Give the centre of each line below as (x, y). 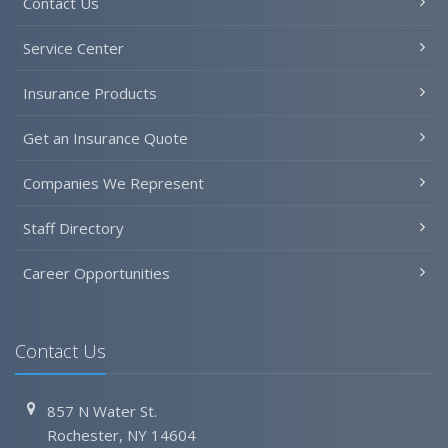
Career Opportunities (96, 273)
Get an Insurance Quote (105, 138)
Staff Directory (73, 228)
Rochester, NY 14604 (122, 435)
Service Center (73, 48)
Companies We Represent (113, 183)
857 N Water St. (102, 411)
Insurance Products (90, 93)
